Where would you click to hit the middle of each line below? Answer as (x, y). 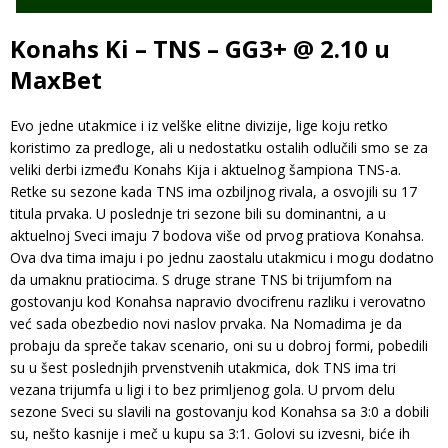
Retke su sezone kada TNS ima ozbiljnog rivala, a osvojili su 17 (213, 191)
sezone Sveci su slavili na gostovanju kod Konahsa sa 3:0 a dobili (219, 411)
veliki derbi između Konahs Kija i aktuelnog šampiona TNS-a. (205, 169)
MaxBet (56, 79)
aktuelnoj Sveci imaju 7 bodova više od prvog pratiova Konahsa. (217, 235)
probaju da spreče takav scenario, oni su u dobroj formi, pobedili (219, 345)
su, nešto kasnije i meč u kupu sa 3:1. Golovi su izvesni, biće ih (210, 433)
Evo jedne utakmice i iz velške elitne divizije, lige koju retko (199, 125)
